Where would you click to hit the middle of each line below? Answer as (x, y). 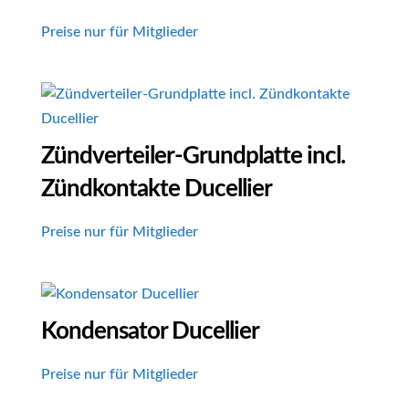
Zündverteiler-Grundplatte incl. (193, 157)
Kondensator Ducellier (150, 332)
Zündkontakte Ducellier (156, 189)
